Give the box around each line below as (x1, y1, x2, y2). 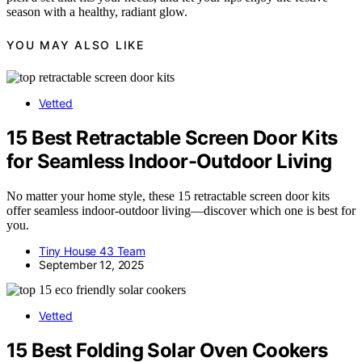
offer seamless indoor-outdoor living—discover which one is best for (6, 204, 356, 218)
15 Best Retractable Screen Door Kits (6, 126, 338, 150)
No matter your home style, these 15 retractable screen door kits (6, 189, 330, 204)
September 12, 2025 (39, 258, 145, 272)
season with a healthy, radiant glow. (6, 4, 187, 19)
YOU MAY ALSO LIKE (6, 37, 145, 52)
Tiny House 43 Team (39, 244, 145, 259)
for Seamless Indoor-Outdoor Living (6, 149, 332, 174)
